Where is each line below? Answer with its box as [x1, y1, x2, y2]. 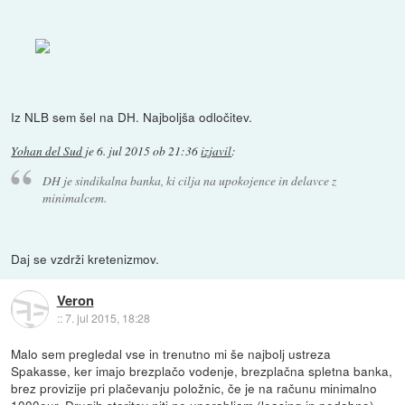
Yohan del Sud [11, 142, 83, 159]
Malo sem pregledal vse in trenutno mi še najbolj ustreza [11, 344, 332, 363]
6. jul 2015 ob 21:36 [97, 142, 199, 159]
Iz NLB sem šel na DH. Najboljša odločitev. [11, 107, 253, 126]
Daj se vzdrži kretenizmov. [11, 250, 160, 268]
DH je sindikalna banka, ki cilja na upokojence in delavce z [42, 172, 336, 190]
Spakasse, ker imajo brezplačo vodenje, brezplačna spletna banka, [11, 362, 393, 381]
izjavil [201, 142, 232, 159]
